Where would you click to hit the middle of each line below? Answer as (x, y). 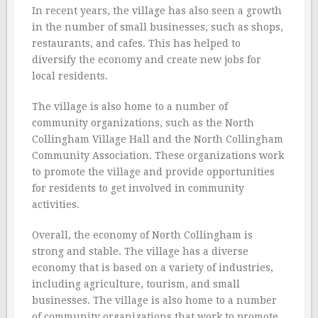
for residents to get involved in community (138, 188)
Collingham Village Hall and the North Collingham (158, 139)
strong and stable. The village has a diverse (140, 252)
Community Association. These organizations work (158, 156)
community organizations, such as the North (143, 123)
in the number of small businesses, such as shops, (158, 27)
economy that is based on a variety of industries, (153, 268)
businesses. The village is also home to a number (154, 301)
